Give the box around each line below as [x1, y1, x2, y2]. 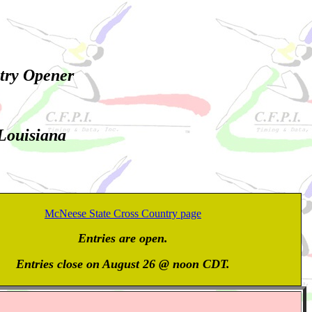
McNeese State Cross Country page [45, 208, 201, 219]
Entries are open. [78, 231, 168, 245]
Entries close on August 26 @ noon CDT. [16, 257, 230, 271]
